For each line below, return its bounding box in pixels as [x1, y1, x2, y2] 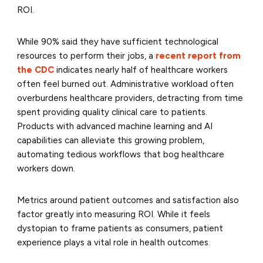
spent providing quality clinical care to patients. [17, 107, 208, 118]
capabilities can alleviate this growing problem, [17, 135, 205, 146]
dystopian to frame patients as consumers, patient [17, 223, 224, 234]
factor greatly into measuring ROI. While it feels [17, 209, 211, 220]
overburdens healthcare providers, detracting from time [17, 93, 244, 104]
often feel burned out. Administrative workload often [17, 79, 234, 90]
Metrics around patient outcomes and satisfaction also [17, 195, 240, 206]
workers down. [17, 163, 76, 174]
